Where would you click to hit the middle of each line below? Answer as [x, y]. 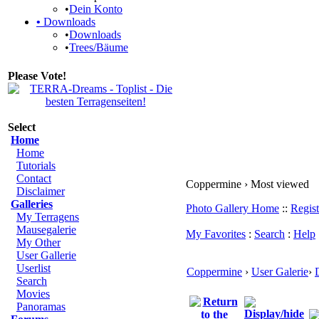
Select [22, 127]
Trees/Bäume [99, 47]
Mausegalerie [46, 230]
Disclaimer [41, 191]
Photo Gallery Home [232, 208]
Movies [33, 294]
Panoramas [41, 307]
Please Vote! [37, 76]
